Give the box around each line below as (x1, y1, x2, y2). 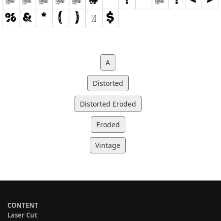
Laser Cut (7, 211, 37, 220)
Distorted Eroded (79, 99, 136, 109)
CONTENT (7, 201, 38, 210)
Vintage (95, 141, 120, 150)
